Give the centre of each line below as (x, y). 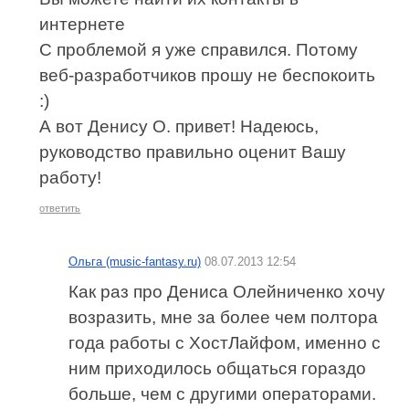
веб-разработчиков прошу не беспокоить (208, 76)
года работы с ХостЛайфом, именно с (224, 343)
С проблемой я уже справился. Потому (199, 50)
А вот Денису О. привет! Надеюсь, (179, 127)
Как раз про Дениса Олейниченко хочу (226, 292)
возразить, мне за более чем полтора (223, 318)
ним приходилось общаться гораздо (217, 369)
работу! (71, 178)
